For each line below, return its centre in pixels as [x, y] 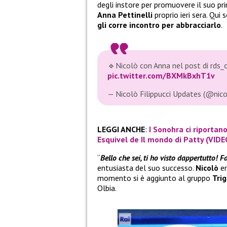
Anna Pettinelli [125, 15]
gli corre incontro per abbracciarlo [159, 25]
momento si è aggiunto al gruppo [155, 178]
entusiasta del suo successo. [146, 167]
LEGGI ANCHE [121, 129]
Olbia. [107, 188]
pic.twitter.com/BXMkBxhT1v [161, 76]
